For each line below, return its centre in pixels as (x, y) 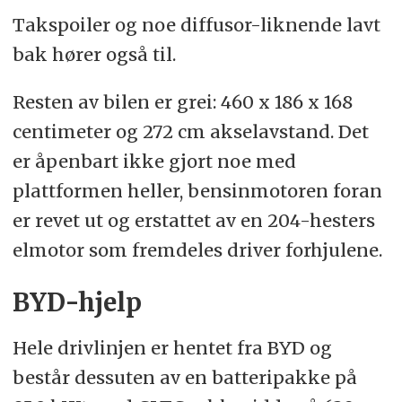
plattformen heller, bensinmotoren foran (197, 191)
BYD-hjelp (77, 302)
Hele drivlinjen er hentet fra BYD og (172, 348)
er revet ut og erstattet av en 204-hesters (193, 221)
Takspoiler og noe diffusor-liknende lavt (196, 25)
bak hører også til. (94, 55)
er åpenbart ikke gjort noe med (154, 162)
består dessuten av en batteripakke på (184, 378)
